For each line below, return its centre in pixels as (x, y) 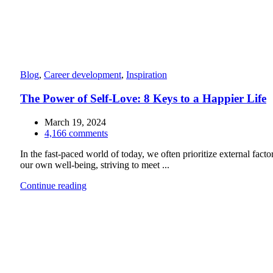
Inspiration (147, 75)
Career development (83, 75)
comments (88, 133)
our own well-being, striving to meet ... (95, 165)
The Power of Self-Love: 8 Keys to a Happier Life (143, 98)
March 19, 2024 (75, 122)
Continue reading (53, 185)
